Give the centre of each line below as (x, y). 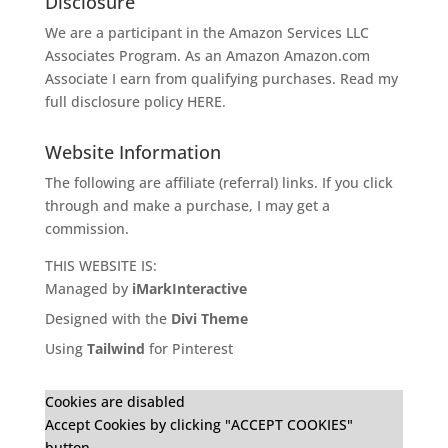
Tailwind (115, 348)
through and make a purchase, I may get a (187, 205)
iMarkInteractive (189, 288)
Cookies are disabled (114, 401)
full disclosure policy (115, 101)
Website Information (132, 151)
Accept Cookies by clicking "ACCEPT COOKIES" (198, 424)
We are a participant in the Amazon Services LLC (206, 32)
